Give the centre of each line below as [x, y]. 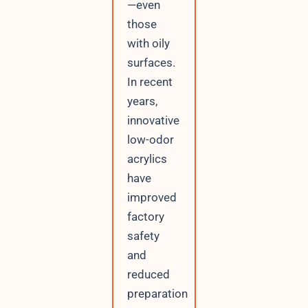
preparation [157, 293]
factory [145, 216]
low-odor [150, 139]
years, [142, 101]
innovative [153, 120]
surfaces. [151, 62]
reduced [148, 274]
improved [152, 197]
